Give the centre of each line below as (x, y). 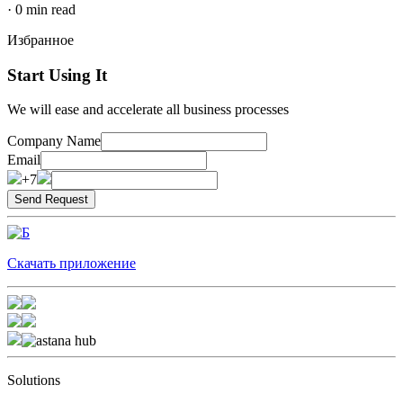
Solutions (34, 381)
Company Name (54, 141)
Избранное (40, 40)
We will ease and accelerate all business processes (148, 110)
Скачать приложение (72, 264)
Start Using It (57, 75)
